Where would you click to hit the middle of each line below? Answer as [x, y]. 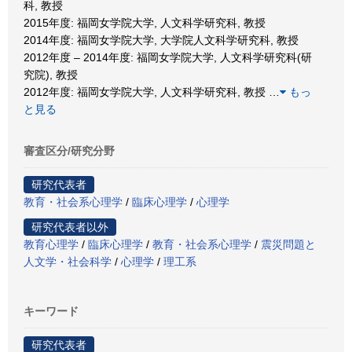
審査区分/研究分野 [69, 151]
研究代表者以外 [70, 227]
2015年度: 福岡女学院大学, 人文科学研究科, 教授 [145, 23]
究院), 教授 [51, 75]
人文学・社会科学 [68, 262]
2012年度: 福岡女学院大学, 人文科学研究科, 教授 [146, 92]
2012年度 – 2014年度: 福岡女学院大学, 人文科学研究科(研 [168, 57]
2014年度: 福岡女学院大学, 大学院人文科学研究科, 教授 [161, 40]
